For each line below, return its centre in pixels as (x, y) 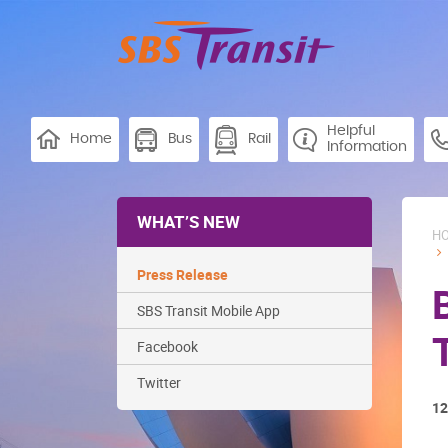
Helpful (351, 131)
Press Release (182, 274)
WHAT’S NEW (188, 221)
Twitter (159, 382)
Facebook (167, 346)
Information (367, 147)
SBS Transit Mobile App (208, 310)
